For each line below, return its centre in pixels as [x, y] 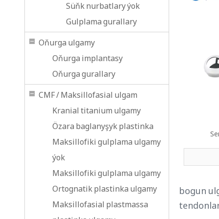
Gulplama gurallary [101, 22]
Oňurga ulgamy [67, 43]
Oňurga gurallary [84, 74]
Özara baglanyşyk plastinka [103, 126]
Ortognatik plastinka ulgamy [105, 189]
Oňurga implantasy [88, 58]
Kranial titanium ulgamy [97, 110]
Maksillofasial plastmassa [100, 204]
